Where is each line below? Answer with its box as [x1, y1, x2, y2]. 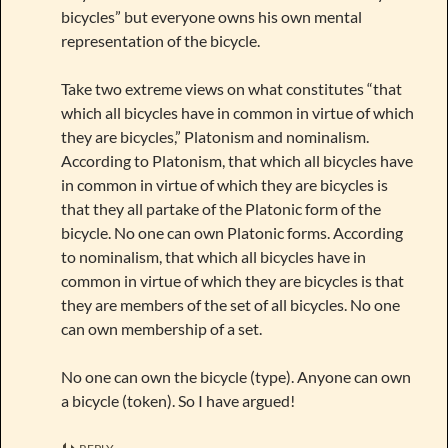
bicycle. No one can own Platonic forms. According [61, 222, 403, 242]
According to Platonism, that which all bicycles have [61, 150, 413, 170]
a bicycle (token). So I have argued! [61, 390, 295, 410]
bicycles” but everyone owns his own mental [61, 6, 362, 26]
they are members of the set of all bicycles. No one [61, 294, 400, 314]
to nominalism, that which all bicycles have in [61, 246, 366, 266]
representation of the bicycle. [61, 30, 260, 50]
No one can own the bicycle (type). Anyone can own [61, 366, 411, 386]
